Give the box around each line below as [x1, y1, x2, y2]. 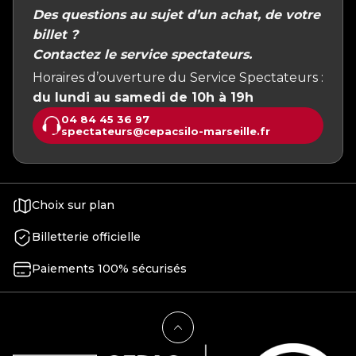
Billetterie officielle [32, 230, 141, 245]
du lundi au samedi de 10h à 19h [33, 89, 253, 105]
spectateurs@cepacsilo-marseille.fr [61, 124, 270, 137]
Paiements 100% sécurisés [32, 261, 187, 277]
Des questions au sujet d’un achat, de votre [33, 6, 320, 22]
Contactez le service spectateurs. [33, 46, 252, 62]
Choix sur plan [32, 198, 114, 213]
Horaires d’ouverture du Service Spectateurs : [33, 69, 323, 85]
